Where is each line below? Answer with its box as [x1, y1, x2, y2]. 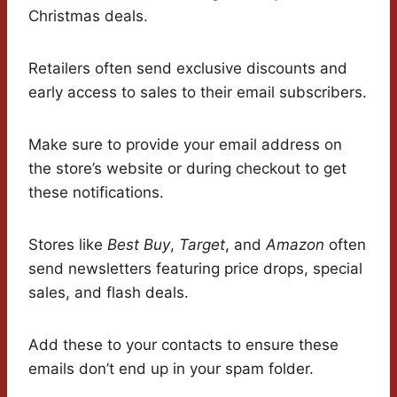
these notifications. [28, 183, 164, 202]
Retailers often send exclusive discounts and [28, 59, 347, 78]
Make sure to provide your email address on [28, 136, 342, 154]
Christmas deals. [28, 7, 148, 26]
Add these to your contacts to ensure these [28, 336, 339, 354]
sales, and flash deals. [28, 284, 189, 302]
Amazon [266, 236, 324, 254]
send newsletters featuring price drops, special [28, 260, 362, 278]
